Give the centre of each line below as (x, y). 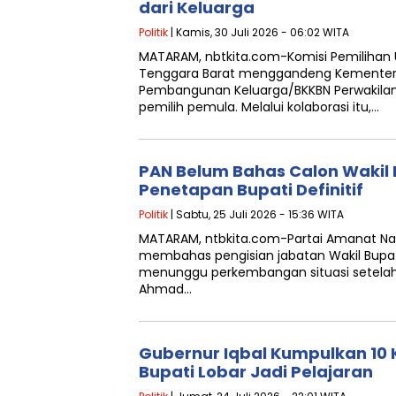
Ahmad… (165, 289)
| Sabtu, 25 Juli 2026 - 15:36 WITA (256, 214)
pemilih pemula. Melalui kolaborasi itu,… (259, 107)
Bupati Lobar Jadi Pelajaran (256, 372)
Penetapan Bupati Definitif (251, 190)
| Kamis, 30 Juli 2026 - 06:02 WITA (259, 32)
